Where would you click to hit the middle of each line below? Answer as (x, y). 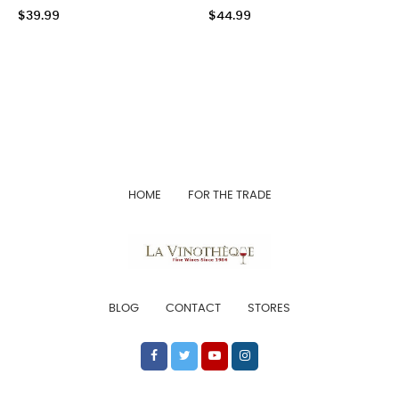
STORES (269, 308)
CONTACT (193, 308)
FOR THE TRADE (229, 195)
